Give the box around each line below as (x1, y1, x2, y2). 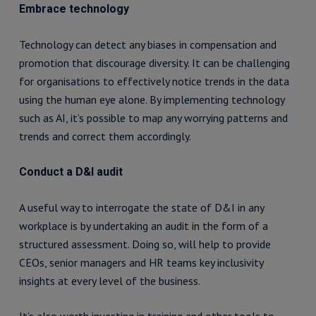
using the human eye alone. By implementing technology (18, 92, 284, 107)
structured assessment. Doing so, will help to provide (18, 237, 271, 251)
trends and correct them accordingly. (18, 129, 191, 143)
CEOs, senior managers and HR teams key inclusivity (18, 255, 263, 269)
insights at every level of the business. (18, 274, 200, 288)
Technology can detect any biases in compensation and (18, 37, 276, 51)
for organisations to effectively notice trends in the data (18, 74, 289, 88)
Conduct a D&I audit (18, 165, 123, 178)
